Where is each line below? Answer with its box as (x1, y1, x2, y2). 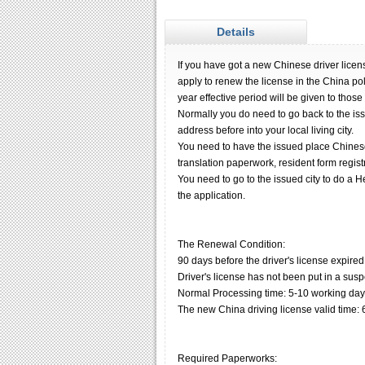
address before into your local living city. (178, 125, 354, 137)
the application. (178, 190, 245, 202)
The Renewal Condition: (178, 239, 285, 251)
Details (217, 25, 255, 39)
